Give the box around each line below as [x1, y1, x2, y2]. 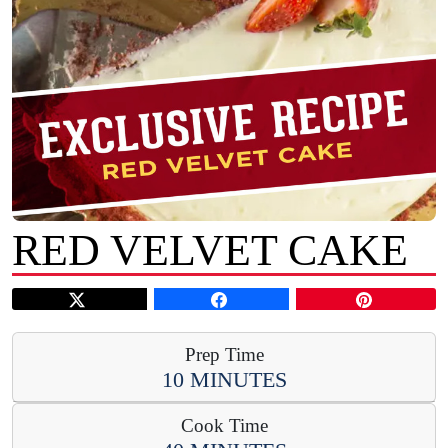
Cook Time [180, 415, 268, 437]
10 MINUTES [161, 368, 287, 393]
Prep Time [184, 344, 264, 366]
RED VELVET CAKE [12, 226, 408, 276]
